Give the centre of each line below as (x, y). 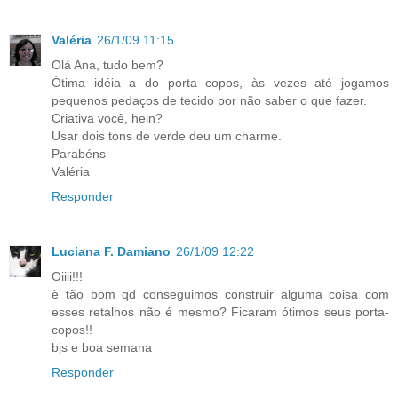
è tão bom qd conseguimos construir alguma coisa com (220, 294)
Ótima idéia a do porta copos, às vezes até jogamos (220, 82)
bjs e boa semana (102, 347)
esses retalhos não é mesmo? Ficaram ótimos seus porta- (220, 311)
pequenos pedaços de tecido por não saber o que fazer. (209, 100)
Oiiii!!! (67, 276)
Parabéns (79, 153)
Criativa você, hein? (107, 118)
